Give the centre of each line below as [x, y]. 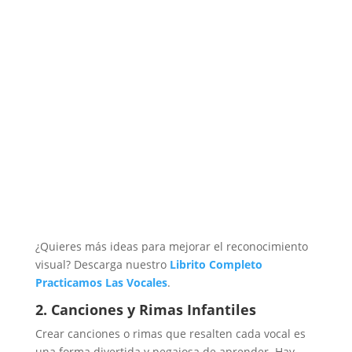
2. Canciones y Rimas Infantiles [145, 310]
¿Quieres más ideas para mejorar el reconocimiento [171, 247]
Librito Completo [216, 265]
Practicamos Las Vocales [101, 283]
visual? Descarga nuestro [102, 265]
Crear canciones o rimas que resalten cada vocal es [170, 334]
